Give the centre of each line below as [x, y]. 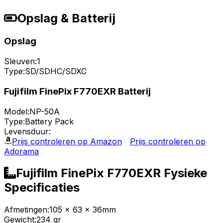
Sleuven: [20, 61]
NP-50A [45, 111]
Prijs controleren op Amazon [67, 141]
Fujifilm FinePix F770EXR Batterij [77, 91]
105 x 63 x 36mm [83, 210]
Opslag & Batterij [66, 18]
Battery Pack [49, 121]
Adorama [21, 151]
